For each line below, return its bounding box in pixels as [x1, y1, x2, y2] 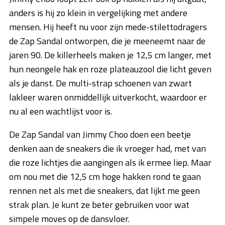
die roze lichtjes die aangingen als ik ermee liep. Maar [9, 156, 211, 170]
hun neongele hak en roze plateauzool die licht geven [9, 62, 211, 76]
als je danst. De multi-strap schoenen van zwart [9, 76, 192, 90]
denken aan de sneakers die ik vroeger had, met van [9, 142, 206, 156]
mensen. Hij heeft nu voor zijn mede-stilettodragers [9, 20, 207, 34]
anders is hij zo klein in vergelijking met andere [9, 6, 187, 20]
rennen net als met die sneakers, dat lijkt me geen [9, 184, 200, 198]
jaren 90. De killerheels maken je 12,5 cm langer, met [9, 48, 211, 62]
